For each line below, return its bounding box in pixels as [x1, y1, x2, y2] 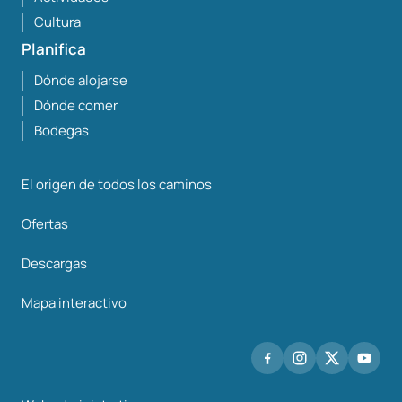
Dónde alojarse [34, 71, 127, 91]
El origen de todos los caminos [22, 175, 212, 195]
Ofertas [22, 214, 68, 234]
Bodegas [34, 121, 89, 141]
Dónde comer [34, 96, 118, 116]
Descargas [22, 254, 87, 274]
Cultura [34, 13, 81, 32]
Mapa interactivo [22, 293, 127, 313]
